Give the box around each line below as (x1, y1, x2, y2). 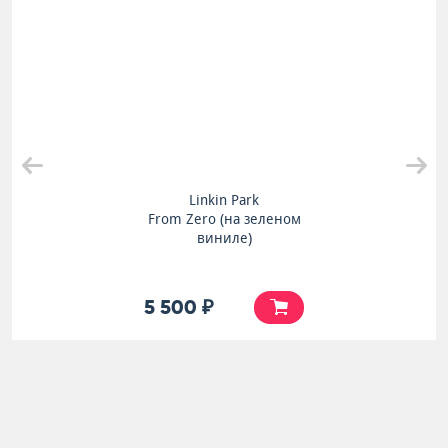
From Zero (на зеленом (147, 211, 301, 227)
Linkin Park (189, 192, 259, 208)
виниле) (196, 230, 252, 246)
